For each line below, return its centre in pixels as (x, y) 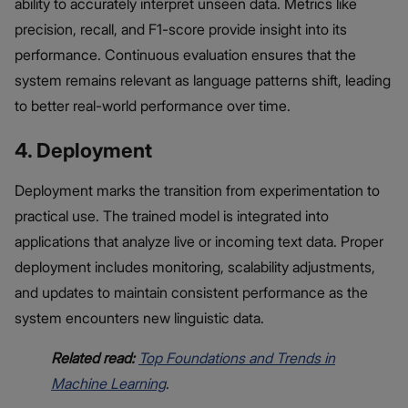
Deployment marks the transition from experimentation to (197, 191)
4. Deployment (83, 151)
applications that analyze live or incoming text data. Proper (199, 242)
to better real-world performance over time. (153, 106)
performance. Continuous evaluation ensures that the (185, 55)
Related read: (95, 358)
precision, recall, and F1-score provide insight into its (181, 30)
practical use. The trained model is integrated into (172, 216)
